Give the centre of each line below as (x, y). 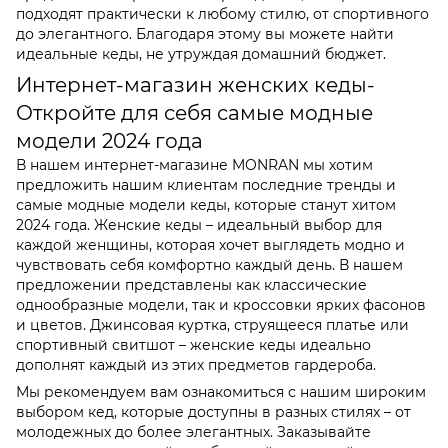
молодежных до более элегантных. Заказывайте (193, 431)
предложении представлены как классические (191, 284)
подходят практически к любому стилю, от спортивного (222, 13)
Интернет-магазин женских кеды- (195, 84)
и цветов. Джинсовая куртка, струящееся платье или (212, 324)
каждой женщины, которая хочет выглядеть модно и (210, 244)
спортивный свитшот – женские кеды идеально (193, 344)
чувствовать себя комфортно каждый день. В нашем (209, 264)
